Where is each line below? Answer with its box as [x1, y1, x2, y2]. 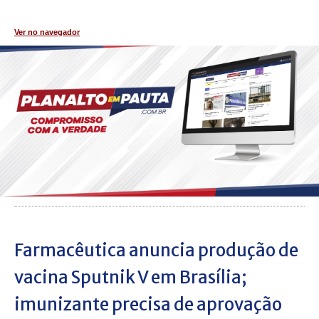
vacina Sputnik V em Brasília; [14, 266, 246, 288]
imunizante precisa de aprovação [14, 293, 282, 315]
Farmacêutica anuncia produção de [14, 239, 298, 261]
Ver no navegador [14, 28, 80, 36]
